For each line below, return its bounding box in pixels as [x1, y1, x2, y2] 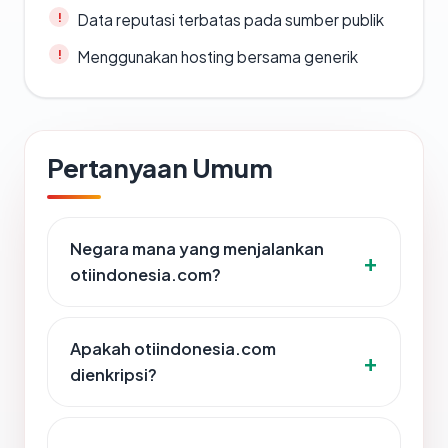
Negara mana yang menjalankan [70, 238, 324, 260]
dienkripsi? [70, 364, 157, 386]
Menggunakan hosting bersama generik [77, 47, 358, 67]
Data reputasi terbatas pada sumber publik [77, 10, 384, 30]
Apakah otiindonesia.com [70, 338, 276, 360]
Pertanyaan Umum [47, 151, 273, 185]
